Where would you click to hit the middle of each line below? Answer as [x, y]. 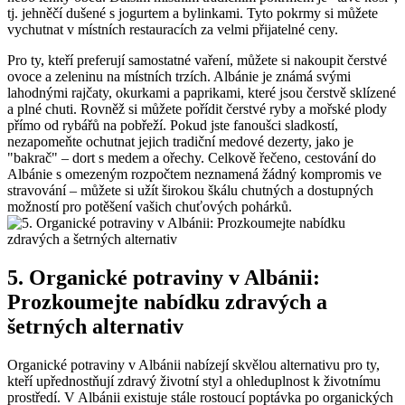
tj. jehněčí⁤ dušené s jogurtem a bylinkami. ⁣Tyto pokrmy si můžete [193, 14]
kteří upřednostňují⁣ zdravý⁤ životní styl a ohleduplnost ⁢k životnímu [194, 381]
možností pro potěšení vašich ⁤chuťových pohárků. [150, 207]
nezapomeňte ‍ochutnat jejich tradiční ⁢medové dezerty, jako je [180, 142]
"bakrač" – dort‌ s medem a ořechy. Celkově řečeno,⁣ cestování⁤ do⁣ [192, 158]
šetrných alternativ [95, 326]
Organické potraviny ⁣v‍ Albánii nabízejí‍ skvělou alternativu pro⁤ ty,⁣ [193, 364]
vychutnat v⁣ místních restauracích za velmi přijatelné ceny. [173, 30]
